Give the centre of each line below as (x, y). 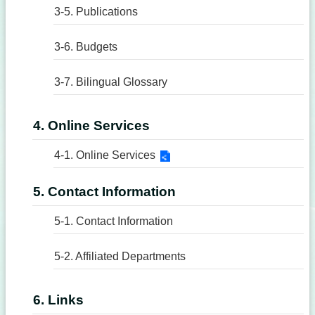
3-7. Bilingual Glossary (111, 82)
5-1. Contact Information (114, 221)
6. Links (58, 300)
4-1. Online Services (105, 155)
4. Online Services (91, 126)
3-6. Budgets (86, 47)
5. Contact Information (104, 192)
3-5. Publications (96, 12)
